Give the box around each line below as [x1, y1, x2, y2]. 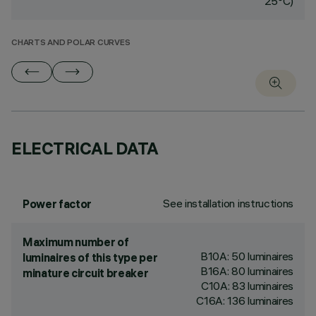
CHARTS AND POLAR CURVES [11, 39, 130, 48]
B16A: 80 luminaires [200, 264, 293, 278]
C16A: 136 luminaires [196, 293, 293, 308]
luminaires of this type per [23, 250, 158, 265]
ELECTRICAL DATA [11, 138, 159, 159]
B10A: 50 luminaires [200, 249, 293, 263]
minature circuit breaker [23, 266, 149, 280]
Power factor [23, 197, 92, 211]
